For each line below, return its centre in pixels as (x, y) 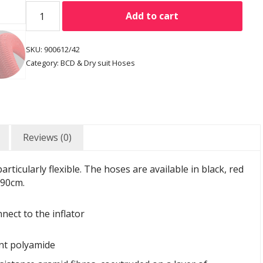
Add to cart (152, 16)
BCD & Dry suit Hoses (97, 63)
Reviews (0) (47, 138)
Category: (43, 63)
